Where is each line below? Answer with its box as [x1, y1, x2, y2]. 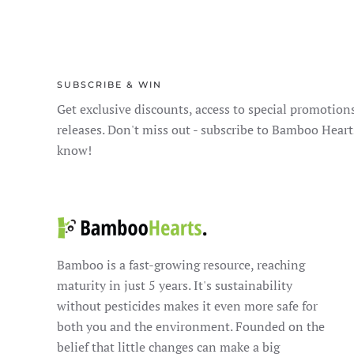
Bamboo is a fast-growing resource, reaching [57, 255, 305, 273]
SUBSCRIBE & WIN [57, 79, 162, 91]
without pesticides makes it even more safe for [57, 296, 318, 314]
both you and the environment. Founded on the [57, 317, 325, 335]
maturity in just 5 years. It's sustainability [57, 276, 292, 294]
